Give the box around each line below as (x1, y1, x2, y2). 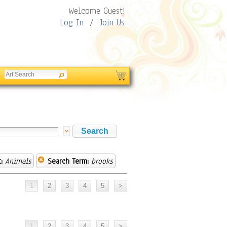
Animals (5, 156, 31, 166)
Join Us (100, 17, 125, 28)
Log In (60, 17, 84, 28)
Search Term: (48, 156, 89, 166)
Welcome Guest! (68, 5, 125, 17)
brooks (91, 156, 112, 166)
